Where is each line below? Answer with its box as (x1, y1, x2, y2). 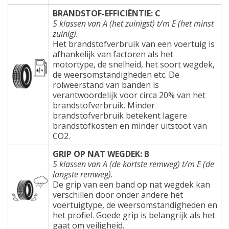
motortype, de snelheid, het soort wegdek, (53, 58, 215, 70)
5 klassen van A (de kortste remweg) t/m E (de (53, 158, 214, 170)
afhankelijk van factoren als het (53, 48, 173, 60)
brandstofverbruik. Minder (53, 99, 155, 111)
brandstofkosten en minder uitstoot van (53, 120, 207, 131)
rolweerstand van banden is (53, 79, 159, 90)
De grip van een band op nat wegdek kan (53, 178, 210, 190)
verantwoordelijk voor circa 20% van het (53, 89, 205, 101)
